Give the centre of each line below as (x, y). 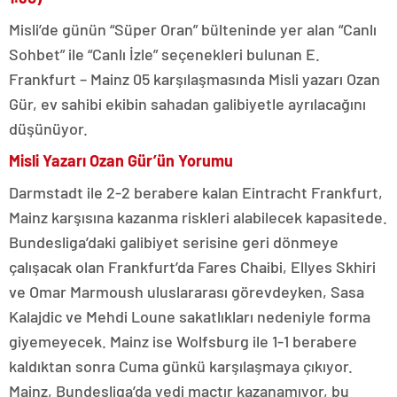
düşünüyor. (48, 128)
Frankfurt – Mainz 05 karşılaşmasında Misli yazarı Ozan (195, 78)
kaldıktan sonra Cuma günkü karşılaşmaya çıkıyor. (181, 366)
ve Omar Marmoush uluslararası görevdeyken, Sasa (187, 291)
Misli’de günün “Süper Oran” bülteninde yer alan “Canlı (193, 29)
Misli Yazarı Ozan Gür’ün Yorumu (121, 160)
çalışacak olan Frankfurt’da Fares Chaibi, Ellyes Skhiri (192, 266)
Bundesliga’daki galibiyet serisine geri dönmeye (174, 241)
